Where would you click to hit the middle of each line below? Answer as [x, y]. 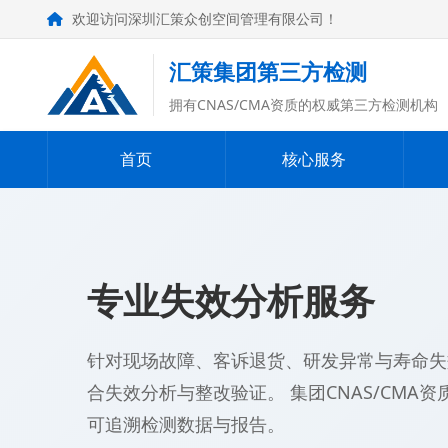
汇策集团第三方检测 [267, 71]
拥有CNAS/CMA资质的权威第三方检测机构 [303, 104]
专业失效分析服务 [231, 300]
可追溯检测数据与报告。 [186, 424]
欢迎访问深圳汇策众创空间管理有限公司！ [203, 18]
